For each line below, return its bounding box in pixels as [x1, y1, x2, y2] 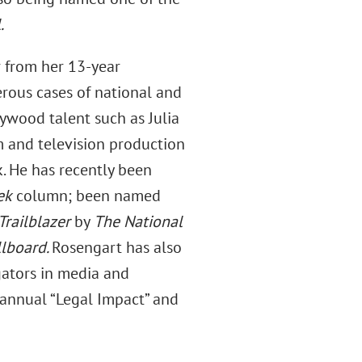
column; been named [11, 185, 161, 206]
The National [93, 211, 183, 232]
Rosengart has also [51, 237, 182, 258]
